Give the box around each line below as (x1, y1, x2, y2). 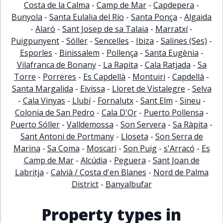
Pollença (106, 47, 138, 58)
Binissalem (59, 47, 100, 58)
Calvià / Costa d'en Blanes (50, 167, 146, 178)
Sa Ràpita (173, 119, 208, 130)
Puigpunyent (11, 35, 59, 46)
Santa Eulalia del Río (49, 11, 124, 22)
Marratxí (155, 23, 188, 34)
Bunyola (11, 11, 42, 22)
